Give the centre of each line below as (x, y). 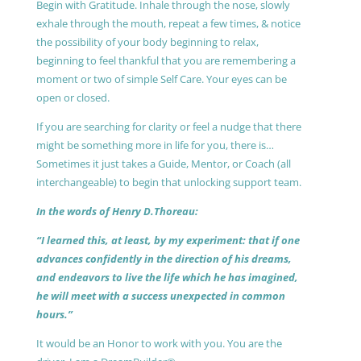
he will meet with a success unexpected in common (160, 295)
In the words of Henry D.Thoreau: (117, 211)
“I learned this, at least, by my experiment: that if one (168, 240)
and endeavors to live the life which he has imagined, (167, 277)
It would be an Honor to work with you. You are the (159, 343)
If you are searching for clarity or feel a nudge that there (168, 126)
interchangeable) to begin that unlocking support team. (168, 182)
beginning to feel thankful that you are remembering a (166, 60)
